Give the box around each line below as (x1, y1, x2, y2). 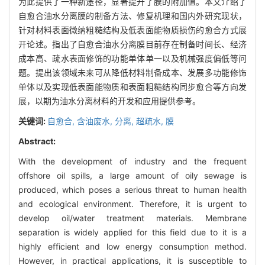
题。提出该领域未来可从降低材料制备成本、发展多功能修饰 (18, 67, 247, 77)
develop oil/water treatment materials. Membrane (18, 212, 247, 223)
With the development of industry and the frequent (18, 156, 247, 166)
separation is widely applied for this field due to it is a (18, 227, 247, 237)
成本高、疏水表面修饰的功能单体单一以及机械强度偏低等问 (18, 53, 247, 63)
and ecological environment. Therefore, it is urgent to (18, 198, 247, 209)
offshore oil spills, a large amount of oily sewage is (18, 170, 247, 180)
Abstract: (18, 135, 56, 146)
